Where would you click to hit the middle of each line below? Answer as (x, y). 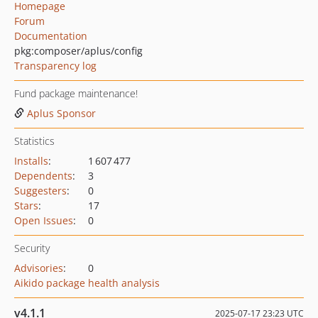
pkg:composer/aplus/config (78, 51)
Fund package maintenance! (76, 93)
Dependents (43, 176)
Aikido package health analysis (87, 283)
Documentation (51, 36)
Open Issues (44, 220)
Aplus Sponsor (61, 113)
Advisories (39, 268)
